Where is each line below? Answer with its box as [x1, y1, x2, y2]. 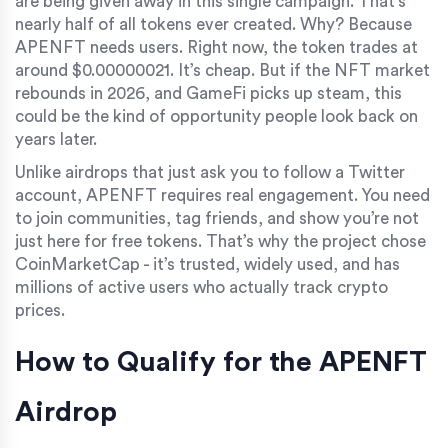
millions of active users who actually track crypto [15, 278, 388, 296]
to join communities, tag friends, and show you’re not [15, 209, 419, 227]
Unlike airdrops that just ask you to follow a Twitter [15, 163, 405, 181]
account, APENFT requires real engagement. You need [15, 186, 430, 204]
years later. [15, 130, 97, 148]
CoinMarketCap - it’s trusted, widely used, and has [15, 255, 400, 273]
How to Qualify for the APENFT [15, 347, 427, 376]
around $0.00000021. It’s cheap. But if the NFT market [15, 61, 430, 79]
